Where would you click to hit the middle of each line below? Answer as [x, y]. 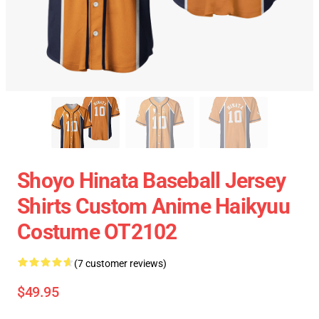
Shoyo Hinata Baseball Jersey [151, 181]
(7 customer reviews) [120, 263]
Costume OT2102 [97, 232]
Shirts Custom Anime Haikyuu [153, 206]
